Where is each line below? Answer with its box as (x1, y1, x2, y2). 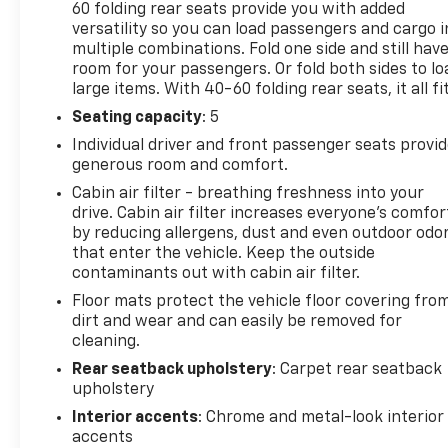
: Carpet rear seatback (272, 361, 443, 378)
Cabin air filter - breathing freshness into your (72, 185, 425, 202)
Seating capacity (72, 109, 203, 126)
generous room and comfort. (72, 157, 289, 174)
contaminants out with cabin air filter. (72, 265, 361, 282)
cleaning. (72, 333, 141, 350)
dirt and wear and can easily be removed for (72, 313, 403, 330)
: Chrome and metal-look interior (198, 409, 445, 426)
